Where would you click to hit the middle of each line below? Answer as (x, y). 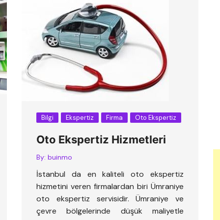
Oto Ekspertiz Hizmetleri (101, 139)
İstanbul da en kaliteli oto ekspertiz (110, 174)
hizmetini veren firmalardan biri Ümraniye (110, 186)
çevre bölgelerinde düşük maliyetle (110, 211)
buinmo (60, 157)
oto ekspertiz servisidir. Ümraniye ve (110, 199)
